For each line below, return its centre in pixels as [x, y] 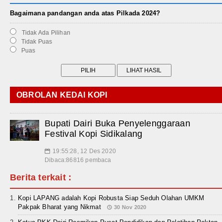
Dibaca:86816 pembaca [78, 160]
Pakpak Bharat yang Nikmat [59, 207]
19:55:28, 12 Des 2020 [84, 151]
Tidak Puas [35, 41]
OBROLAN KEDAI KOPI [62, 95]
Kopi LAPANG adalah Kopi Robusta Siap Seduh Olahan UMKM [111, 198]
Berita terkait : [41, 177]
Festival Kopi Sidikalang [94, 134]
